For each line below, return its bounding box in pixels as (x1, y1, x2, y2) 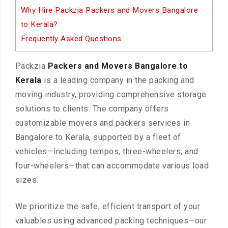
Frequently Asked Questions (20, 34, 122, 43)
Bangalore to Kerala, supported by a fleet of (15, 132, 181, 142)
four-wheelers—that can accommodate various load (15, 161, 209, 171)
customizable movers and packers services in (15, 118, 190, 128)
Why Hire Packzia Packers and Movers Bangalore (20, 6, 198, 15)
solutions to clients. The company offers (15, 104, 169, 114)
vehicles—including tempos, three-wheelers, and (15, 147, 198, 157)
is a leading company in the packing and (44, 75, 194, 85)
